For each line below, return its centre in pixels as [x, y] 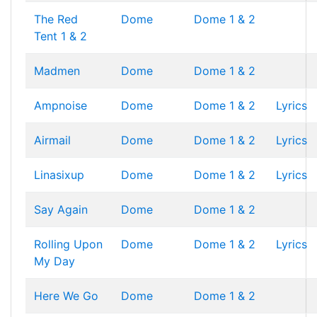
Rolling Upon [68, 244]
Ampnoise [60, 105]
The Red [56, 19]
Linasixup [59, 175]
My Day [54, 261]
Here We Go [66, 296]
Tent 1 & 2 [60, 36]
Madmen [57, 71]
